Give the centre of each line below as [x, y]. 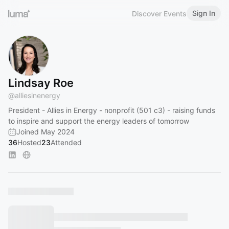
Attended [66, 142]
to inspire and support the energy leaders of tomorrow [99, 121]
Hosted [29, 142]
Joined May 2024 [45, 132]
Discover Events [159, 13]
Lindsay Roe [41, 83]
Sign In [204, 13]
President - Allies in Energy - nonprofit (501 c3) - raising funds [112, 110]
